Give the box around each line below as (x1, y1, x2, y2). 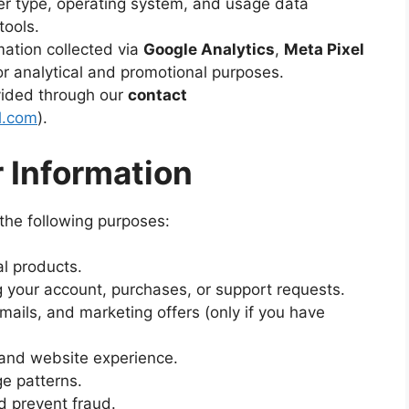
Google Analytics (143, 40, 275, 58)
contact (128, 86, 187, 104)
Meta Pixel (284, 40, 364, 58)
